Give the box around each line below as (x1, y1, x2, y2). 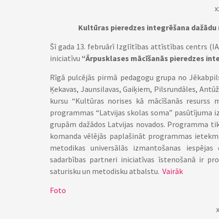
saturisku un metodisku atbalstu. (50, 166, 162, 176)
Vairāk (162, 166, 183, 176)
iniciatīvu (50, 53, 80, 63)
